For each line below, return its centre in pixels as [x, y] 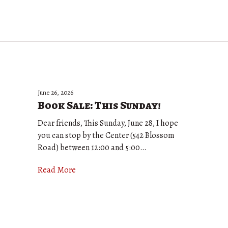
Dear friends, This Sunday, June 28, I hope [108, 123]
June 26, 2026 [55, 92]
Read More [57, 170]
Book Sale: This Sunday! [99, 105]
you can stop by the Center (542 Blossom [106, 135]
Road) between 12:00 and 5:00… [92, 148]
